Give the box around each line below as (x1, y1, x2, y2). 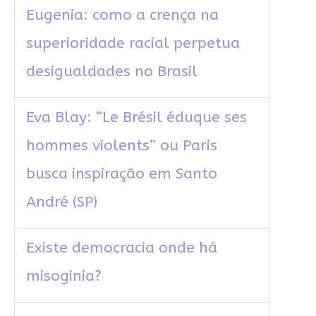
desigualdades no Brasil (25, 63, 197, 81)
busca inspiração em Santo (25, 165, 217, 183)
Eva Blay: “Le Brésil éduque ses (25, 109, 247, 127)
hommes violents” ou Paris (25, 137, 217, 155)
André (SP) (25, 193, 97, 212)
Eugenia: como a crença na (25, 6, 219, 25)
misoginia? (25, 267, 102, 286)
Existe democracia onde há (25, 239, 217, 257)
